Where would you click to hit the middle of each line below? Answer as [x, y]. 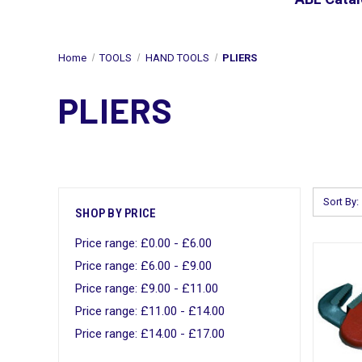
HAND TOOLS [177, 57]
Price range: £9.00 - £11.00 [147, 288]
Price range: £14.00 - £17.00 [150, 333]
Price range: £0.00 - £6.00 [143, 243]
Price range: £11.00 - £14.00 [150, 311]
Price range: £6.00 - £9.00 [143, 265]
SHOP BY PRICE [116, 213]
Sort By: [341, 201]
